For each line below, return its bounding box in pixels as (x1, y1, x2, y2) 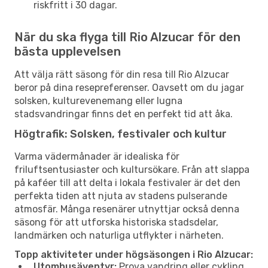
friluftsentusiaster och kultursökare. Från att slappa (14, 163, 249, 175)
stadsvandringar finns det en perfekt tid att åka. (14, 108, 233, 120)
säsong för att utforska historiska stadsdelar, (14, 216, 218, 228)
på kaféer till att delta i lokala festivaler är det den (14, 176, 240, 188)
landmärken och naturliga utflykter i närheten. (14, 229, 224, 241)
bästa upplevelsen (14, 44, 121, 59)
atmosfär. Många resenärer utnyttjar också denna (14, 203, 239, 215)
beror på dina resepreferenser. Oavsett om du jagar (14, 81, 244, 93)
